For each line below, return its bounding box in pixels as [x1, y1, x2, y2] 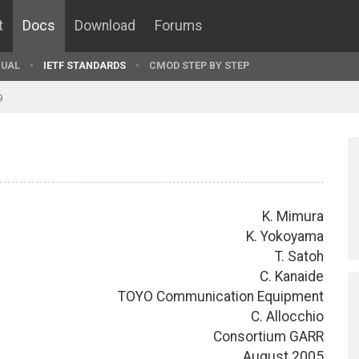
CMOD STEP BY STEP [149, 59, 249, 71]
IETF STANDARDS [43, 59, 126, 71]
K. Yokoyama [246, 228, 324, 244]
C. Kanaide [260, 268, 324, 284]
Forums [155, 18, 203, 34]
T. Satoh [275, 248, 324, 264]
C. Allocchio [251, 308, 324, 325]
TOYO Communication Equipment [118, 288, 324, 305]
